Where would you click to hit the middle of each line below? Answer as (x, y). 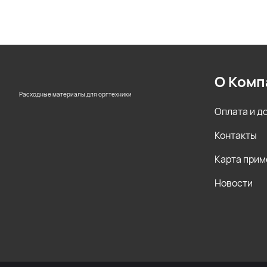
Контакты (236, 135)
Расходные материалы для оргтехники (75, 94)
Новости (234, 183)
